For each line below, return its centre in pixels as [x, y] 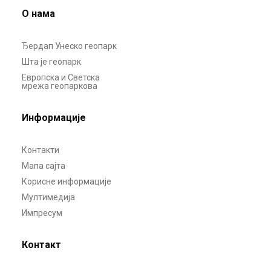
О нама [38, 14]
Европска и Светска [60, 78]
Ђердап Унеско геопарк [69, 46]
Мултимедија [48, 198]
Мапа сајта [43, 166]
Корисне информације [66, 182]
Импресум [42, 213]
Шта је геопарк [51, 62]
